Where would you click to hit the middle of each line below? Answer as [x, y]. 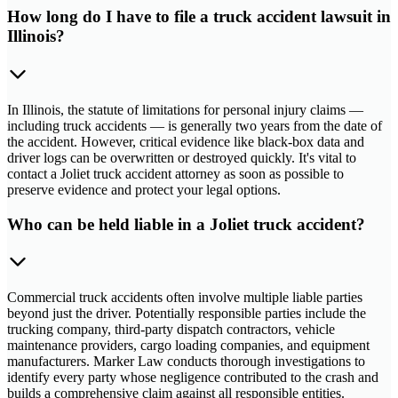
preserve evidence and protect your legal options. [144, 190]
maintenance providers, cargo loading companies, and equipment [188, 346]
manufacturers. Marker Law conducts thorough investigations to [186, 362]
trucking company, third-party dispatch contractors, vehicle [171, 330]
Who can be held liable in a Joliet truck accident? [186, 224]
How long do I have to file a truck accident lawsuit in [199, 17]
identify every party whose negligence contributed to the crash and [193, 378]
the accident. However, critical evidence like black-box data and [186, 142]
